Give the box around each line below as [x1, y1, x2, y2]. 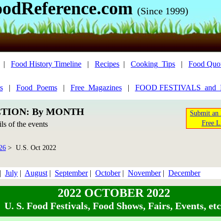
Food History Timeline [11, 60, 81, 68]
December [168, 169, 200, 177]
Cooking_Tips [131, 60, 175, 68]
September [55, 169, 88, 177]
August [25, 169, 47, 177]
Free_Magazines [70, 83, 122, 92]
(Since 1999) [137, 5, 188, 16]
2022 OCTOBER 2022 [57, 186, 170, 199]
